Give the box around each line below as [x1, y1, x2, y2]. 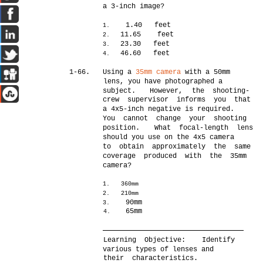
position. [103, 124, 140, 132]
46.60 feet [120, 49, 170, 58]
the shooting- [192, 87, 250, 95]
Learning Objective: [103, 236, 186, 244]
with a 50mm [181, 68, 231, 76]
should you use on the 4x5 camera [103, 133, 235, 141]
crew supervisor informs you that [103, 96, 251, 104]
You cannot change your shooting [103, 114, 247, 123]
